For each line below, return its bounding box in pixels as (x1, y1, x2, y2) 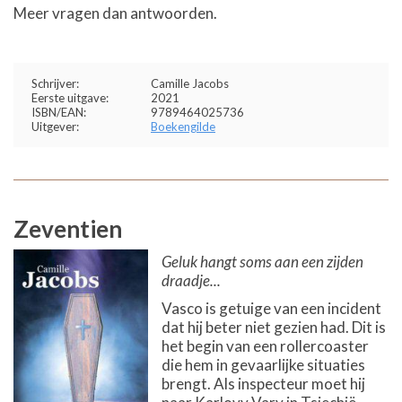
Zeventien (13, 214, 122, 243)
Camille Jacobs (151, 76, 229, 91)
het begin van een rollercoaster (162, 336, 369, 355)
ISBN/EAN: (31, 105, 86, 119)
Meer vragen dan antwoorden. (13, 4, 217, 22)
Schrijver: (31, 76, 79, 91)
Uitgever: (31, 119, 79, 134)
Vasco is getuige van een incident (162, 299, 381, 318)
